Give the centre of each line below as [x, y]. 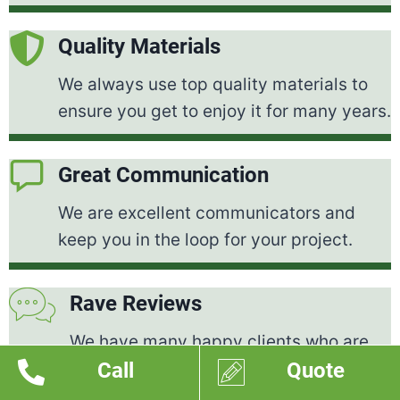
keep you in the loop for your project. [205, 240]
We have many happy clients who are [219, 342]
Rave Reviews [136, 304]
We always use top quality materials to [213, 85]
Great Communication [163, 175]
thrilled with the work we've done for [215, 369]
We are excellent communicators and [207, 213]
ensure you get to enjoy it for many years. [225, 112]
